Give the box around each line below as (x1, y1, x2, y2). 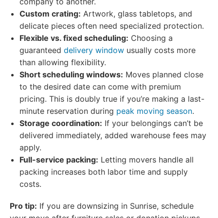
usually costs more (124, 45, 196, 55)
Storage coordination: (19, 118, 102, 128)
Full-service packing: (19, 155, 98, 164)
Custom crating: (19, 9, 81, 18)
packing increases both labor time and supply (19, 167, 188, 177)
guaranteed (19, 45, 64, 55)
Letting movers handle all (98, 155, 194, 164)
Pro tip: (10, 201, 37, 211)
